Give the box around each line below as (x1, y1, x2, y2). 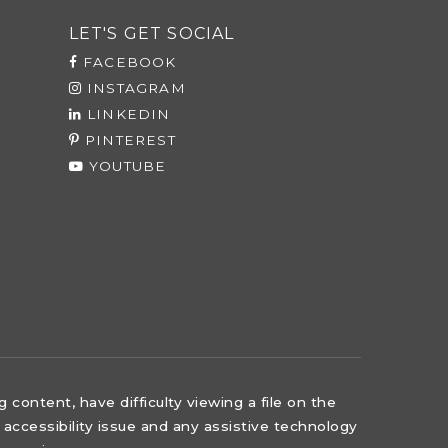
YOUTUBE (83, 158, 167, 174)
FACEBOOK (77, 54, 177, 70)
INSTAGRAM (81, 80, 186, 96)
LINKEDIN (81, 106, 171, 122)
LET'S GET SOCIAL (68, 24, 235, 43)
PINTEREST (79, 132, 176, 148)
